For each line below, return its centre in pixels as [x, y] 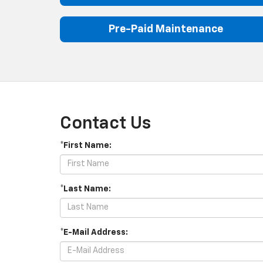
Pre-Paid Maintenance [166, 29]
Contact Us [105, 124]
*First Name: [86, 145]
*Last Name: [85, 189]
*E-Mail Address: [94, 232]
